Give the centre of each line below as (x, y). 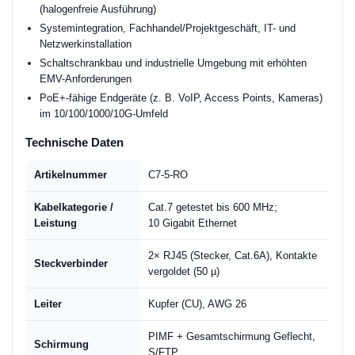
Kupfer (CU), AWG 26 (197, 304)
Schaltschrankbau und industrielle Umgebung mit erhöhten (173, 63)
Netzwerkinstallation (86, 44)
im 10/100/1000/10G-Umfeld (104, 114)
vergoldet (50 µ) (184, 271)
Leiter (48, 304)
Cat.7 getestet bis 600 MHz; (213, 207)
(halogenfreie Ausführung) (98, 9)
